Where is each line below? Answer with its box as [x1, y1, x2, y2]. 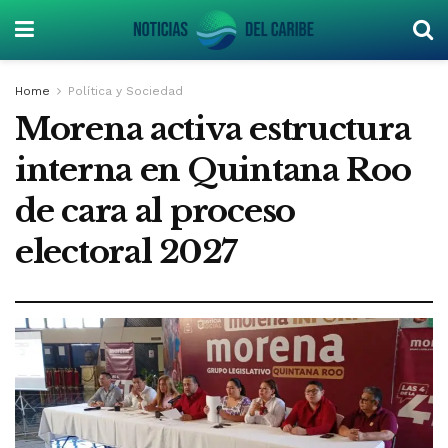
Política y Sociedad [68, 84, 183, 98]
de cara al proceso [15, 191, 295, 231]
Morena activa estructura [15, 109, 411, 149]
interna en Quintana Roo [15, 150, 411, 190]
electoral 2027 [15, 232, 238, 272]
